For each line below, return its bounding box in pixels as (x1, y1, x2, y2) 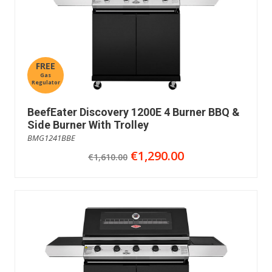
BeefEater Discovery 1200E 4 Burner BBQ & (27, 106, 240, 119)
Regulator (31, 78, 60, 87)
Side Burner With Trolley (27, 118, 149, 132)
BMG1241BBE (27, 132, 75, 144)
